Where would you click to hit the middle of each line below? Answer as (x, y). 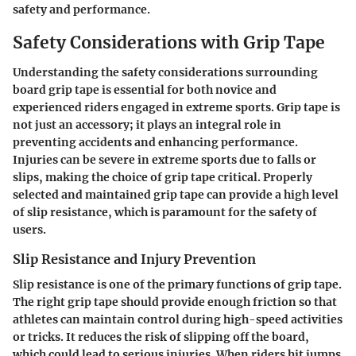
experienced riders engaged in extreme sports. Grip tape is (176, 107)
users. (29, 230)
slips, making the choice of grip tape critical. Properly (163, 177)
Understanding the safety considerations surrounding (165, 72)
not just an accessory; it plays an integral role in (147, 125)
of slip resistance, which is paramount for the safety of (165, 212)
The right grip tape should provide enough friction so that (175, 302)
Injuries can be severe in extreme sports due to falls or (164, 160)
